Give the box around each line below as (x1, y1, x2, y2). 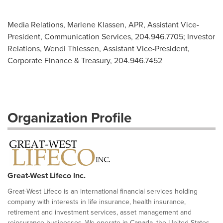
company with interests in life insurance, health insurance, (7, 197, 186, 207)
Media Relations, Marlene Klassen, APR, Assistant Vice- (7, 19, 199, 30)
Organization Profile (7, 108, 131, 127)
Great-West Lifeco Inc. (7, 170, 86, 181)
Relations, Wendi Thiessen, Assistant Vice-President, (7, 43, 190, 54)
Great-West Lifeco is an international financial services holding (7, 186, 198, 196)
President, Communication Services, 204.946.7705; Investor (7, 31, 215, 42)
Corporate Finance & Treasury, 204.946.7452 (7, 55, 162, 66)
